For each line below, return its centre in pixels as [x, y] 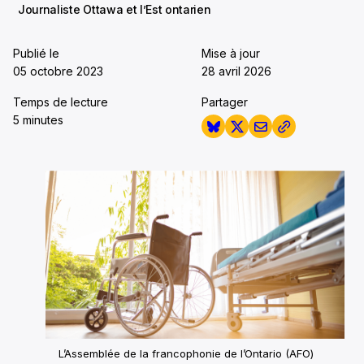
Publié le [36, 53]
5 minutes [38, 120]
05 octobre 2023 [58, 71]
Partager [225, 102]
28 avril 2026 [236, 71]
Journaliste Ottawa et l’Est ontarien [115, 9]
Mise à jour [231, 53]
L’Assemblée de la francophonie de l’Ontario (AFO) [186, 354]
